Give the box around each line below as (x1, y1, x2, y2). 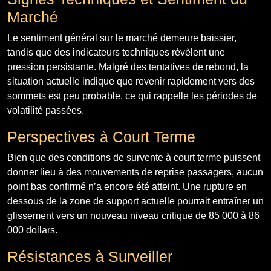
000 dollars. (7, 224, 57, 235)
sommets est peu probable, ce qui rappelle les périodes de (7, 90, 257, 101)
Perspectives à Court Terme (7, 128, 195, 145)
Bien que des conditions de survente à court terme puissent (7, 152, 260, 163)
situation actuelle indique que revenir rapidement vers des (7, 76, 255, 87)
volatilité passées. (7, 105, 84, 116)
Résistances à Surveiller (7, 247, 172, 265)
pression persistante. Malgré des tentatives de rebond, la (7, 61, 249, 72)
